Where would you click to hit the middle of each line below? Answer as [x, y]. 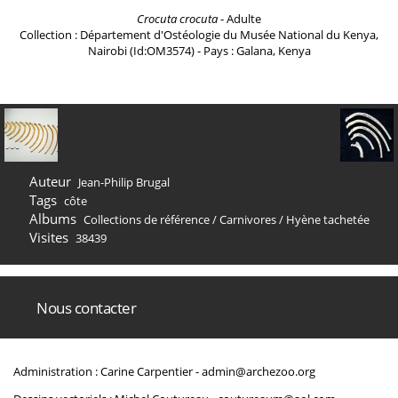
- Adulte [239, 19]
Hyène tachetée [327, 219]
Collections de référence [146, 219]
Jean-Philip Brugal [123, 182]
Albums [53, 219]
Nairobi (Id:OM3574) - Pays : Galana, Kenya [199, 51]
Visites [49, 237]
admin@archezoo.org [259, 371]
